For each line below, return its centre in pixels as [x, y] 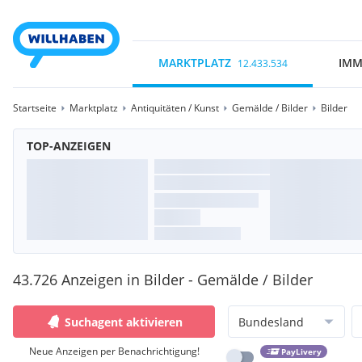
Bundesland [271, 322]
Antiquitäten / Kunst [175, 108]
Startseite [35, 108]
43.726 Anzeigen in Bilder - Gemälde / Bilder [163, 280]
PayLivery [301, 352]
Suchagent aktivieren [124, 322]
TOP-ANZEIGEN [69, 146]
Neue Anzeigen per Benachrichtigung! [114, 351]
